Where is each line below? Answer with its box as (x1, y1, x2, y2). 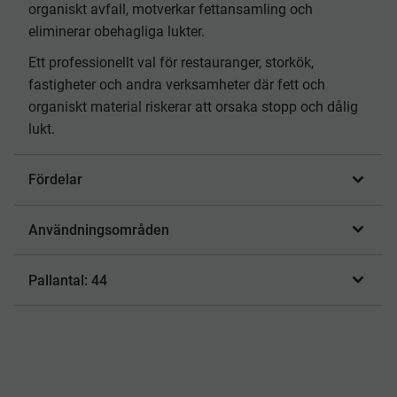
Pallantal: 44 (28, 271, 107, 289)
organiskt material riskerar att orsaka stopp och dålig (28, 97, 358, 115)
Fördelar (28, 171, 82, 189)
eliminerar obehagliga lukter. (28, 23, 205, 41)
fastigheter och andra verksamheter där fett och (28, 75, 325, 93)
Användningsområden (28, 221, 169, 238)
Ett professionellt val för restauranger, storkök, (28, 53, 314, 71)
